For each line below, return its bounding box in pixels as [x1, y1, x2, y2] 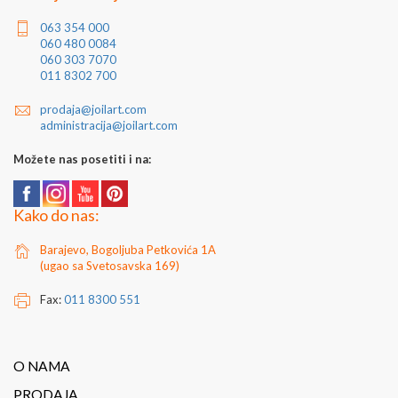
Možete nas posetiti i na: [13, 152, 151, 167]
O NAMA [13, 358, 70, 375]
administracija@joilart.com [40, 118, 178, 133]
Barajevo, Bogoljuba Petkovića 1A [40, 243, 216, 258]
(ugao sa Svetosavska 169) [40, 259, 179, 274]
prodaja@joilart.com [40, 102, 147, 117]
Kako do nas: [13, 205, 99, 226]
